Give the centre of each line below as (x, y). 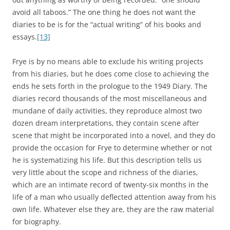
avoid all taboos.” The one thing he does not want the (104, 12)
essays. (25, 37)
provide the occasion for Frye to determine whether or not (112, 148)
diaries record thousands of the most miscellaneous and (110, 98)
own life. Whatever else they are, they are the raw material (113, 209)
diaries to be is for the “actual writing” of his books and (107, 24)
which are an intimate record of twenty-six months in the (110, 185)
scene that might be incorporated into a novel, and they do (114, 135)
